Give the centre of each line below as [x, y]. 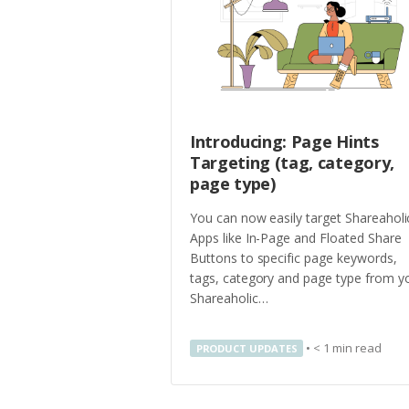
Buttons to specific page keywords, [294, 257]
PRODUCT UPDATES [246, 348]
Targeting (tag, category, [292, 163]
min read [357, 348]
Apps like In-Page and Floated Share [296, 237]
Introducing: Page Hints [284, 142]
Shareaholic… [231, 298]
